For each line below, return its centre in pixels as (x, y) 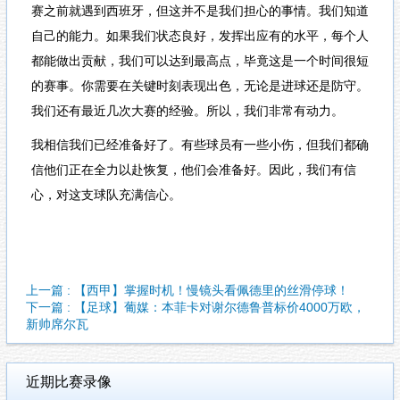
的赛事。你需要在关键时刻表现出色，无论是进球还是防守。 (200, 85)
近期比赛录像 (69, 382)
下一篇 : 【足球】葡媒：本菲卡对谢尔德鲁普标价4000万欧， (196, 308)
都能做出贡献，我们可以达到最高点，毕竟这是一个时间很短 (200, 60)
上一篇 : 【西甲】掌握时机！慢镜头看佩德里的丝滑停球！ (187, 291)
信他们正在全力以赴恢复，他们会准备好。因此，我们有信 (193, 170)
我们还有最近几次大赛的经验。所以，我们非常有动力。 (187, 110)
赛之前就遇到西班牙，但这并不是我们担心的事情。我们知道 (200, 10)
